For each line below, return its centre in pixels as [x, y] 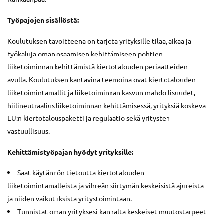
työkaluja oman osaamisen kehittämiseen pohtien [85, 54]
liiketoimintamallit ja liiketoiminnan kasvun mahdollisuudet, [101, 92]
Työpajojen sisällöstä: [43, 20]
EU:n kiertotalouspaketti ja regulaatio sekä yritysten [89, 118]
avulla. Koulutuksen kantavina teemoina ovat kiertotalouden [102, 79]
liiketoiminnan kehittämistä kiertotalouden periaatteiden [98, 66]
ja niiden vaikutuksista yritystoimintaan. [70, 198]
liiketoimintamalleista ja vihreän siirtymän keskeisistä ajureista [106, 185]
